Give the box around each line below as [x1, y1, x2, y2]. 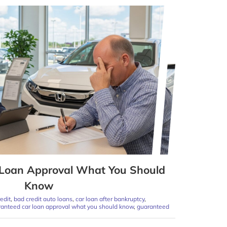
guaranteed [137, 203, 169, 211]
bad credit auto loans [14, 195, 72, 203]
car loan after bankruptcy [75, 195, 144, 203]
